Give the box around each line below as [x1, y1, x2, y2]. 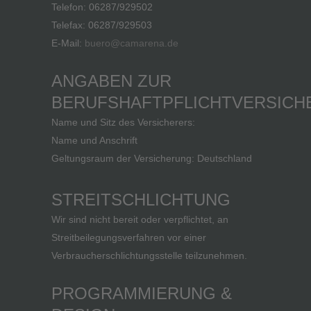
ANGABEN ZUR [51, 72, 171, 90]
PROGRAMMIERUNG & [51, 284, 232, 303]
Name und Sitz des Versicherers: [51, 117, 195, 128]
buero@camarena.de [85, 37, 178, 49]
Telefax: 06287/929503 [51, 19, 152, 31]
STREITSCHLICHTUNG [51, 190, 230, 209]
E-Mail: [51, 37, 85, 49]
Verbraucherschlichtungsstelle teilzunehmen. [51, 250, 247, 261]
